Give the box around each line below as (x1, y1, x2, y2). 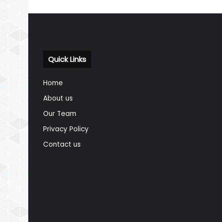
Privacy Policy (43, 124, 89, 134)
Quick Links (48, 54, 86, 64)
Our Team (43, 109, 76, 118)
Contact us (43, 139, 81, 149)
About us (43, 93, 73, 103)
